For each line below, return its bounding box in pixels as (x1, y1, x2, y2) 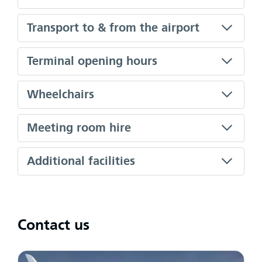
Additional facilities (27, 155, 135, 167)
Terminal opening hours (27, 55, 157, 67)
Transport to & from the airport (27, 22, 199, 34)
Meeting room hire (27, 122, 131, 134)
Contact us (18, 218, 89, 233)
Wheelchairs (27, 88, 94, 101)
